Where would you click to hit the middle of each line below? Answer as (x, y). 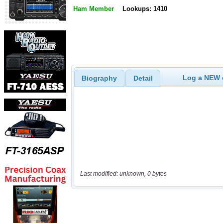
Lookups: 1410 (145, 9)
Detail (143, 78)
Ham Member (94, 9)
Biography (99, 78)
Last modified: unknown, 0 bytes (123, 174)
